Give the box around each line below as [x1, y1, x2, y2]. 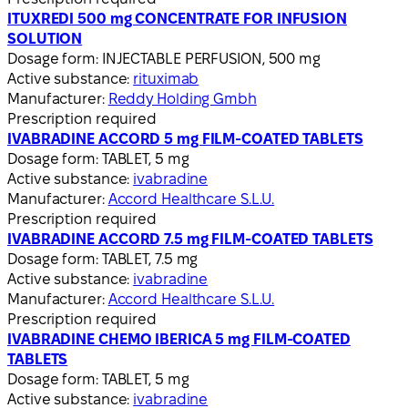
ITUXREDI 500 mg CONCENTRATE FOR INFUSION [7, 10, 347, 26]
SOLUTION [7, 30, 83, 46]
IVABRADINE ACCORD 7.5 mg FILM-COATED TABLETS [7, 230, 373, 247]
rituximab [133, 70, 199, 87]
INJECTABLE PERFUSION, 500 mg [101, 50, 321, 66]
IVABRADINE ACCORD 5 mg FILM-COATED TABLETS [7, 130, 363, 147]
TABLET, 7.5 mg [101, 250, 199, 267]
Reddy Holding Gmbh [107, 90, 257, 107]
